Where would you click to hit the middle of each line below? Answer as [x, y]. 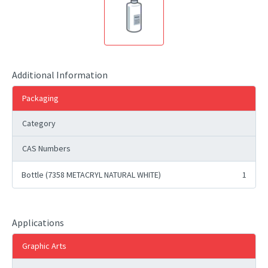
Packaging [40, 98]
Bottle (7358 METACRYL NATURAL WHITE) [91, 175]
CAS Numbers [46, 148]
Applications [38, 223]
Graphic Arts [44, 246]
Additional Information [60, 75]
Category [39, 123]
